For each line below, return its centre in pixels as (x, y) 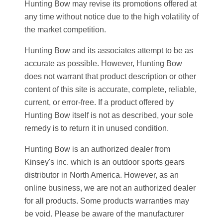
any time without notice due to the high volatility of (111, 17)
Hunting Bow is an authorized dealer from (97, 149)
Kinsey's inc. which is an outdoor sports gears (105, 162)
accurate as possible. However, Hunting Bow (103, 64)
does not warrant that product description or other (110, 77)
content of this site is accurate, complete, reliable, (111, 90)
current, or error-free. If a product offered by (99, 103)
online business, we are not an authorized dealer (110, 188)
